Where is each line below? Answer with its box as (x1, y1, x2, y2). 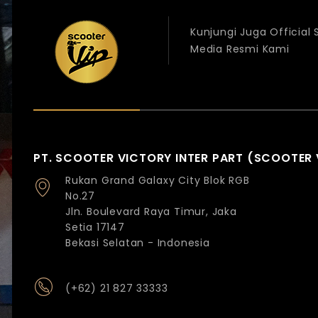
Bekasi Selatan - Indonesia (65, 236, 210, 251)
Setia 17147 (65, 220, 125, 235)
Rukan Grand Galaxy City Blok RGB (65, 173, 250, 188)
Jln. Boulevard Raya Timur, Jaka (65, 204, 237, 219)
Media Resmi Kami (190, 42, 290, 57)
